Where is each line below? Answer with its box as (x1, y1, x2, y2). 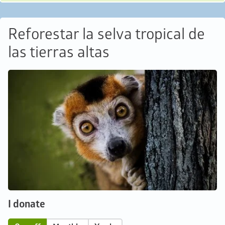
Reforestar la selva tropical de (8, 25, 205, 44)
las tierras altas (8, 43, 109, 62)
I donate (8, 197, 45, 210)
